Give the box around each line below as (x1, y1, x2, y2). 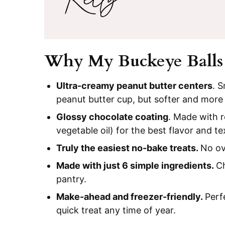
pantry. (56, 173, 86, 184)
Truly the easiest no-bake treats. (56, 142, 200, 153)
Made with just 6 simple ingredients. (56, 160, 216, 171)
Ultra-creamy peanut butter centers (56, 80, 212, 91)
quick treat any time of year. (56, 204, 176, 215)
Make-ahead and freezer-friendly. (56, 191, 205, 202)
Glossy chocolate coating (56, 111, 168, 122)
